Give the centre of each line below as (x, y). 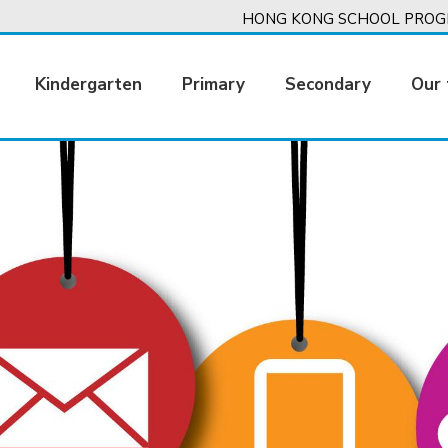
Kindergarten (89, 84)
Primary (214, 84)
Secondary (328, 84)
